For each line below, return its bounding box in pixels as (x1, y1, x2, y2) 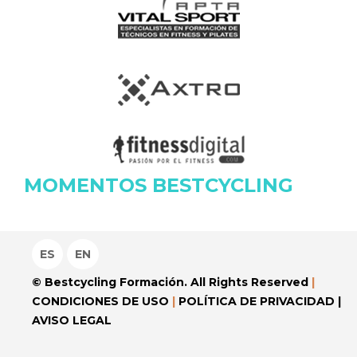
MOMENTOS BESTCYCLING (24, 173, 293, 197)
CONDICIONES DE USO (32, 293, 169, 308)
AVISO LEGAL (32, 312, 112, 328)
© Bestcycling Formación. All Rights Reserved (32, 274, 312, 289)
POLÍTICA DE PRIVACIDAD (178, 293, 335, 308)
